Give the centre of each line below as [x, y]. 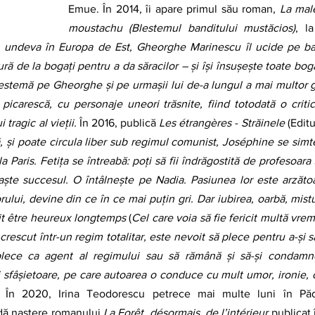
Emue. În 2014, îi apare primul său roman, [174, 9]
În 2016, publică [118, 123]
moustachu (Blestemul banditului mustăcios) [182, 28]
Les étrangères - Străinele [222, 123]
